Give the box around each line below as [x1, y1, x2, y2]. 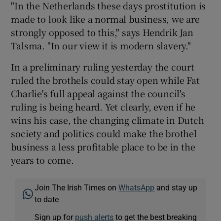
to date [35, 195, 59, 203]
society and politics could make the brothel [11, 127, 197, 140]
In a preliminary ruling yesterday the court [11, 60, 194, 73]
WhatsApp [118, 184, 155, 191]
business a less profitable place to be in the [11, 140, 195, 153]
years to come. [11, 153, 74, 166]
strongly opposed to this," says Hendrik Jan [11, 26, 193, 38]
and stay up [154, 184, 198, 191]
